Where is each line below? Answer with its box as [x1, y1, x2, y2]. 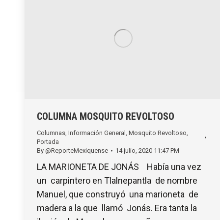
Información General [68, 129, 126, 137]
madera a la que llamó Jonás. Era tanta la [37, 203, 197, 214]
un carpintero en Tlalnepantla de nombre [37, 175, 199, 186]
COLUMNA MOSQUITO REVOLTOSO [37, 110, 174, 123]
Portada [37, 138, 59, 146]
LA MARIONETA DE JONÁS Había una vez [37, 162, 203, 172]
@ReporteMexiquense [45, 147, 108, 155]
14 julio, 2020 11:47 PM [115, 147, 179, 155]
